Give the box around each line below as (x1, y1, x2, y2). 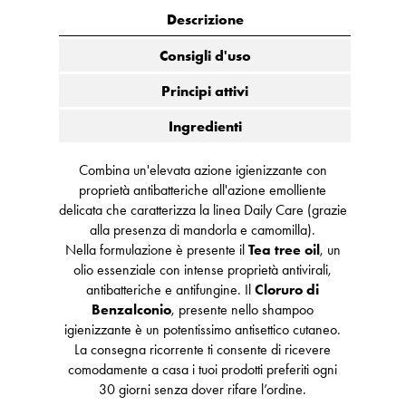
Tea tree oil (247, 240, 320, 258)
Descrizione (166, 9, 244, 28)
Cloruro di (255, 280, 320, 298)
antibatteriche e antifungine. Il (86, 280, 256, 298)
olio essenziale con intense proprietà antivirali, (73, 260, 333, 278)
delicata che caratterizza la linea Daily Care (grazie (58, 200, 347, 218)
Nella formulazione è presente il (64, 240, 248, 258)
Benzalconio (92, 300, 172, 318)
